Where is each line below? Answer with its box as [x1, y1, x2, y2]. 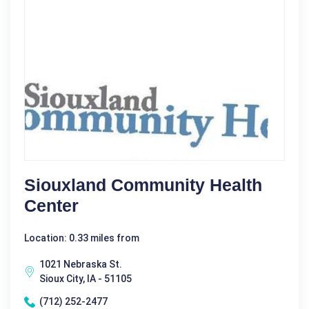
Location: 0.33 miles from [24, 232, 139, 244]
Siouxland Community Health [24, 175, 262, 195]
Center [24, 196, 79, 216]
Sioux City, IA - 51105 [39, 273, 132, 285]
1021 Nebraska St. [39, 259, 122, 270]
